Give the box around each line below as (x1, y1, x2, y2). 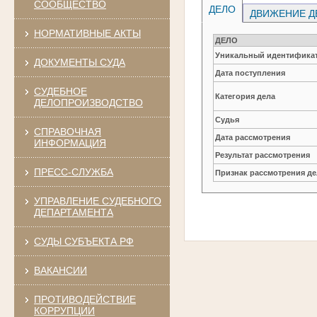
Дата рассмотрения (215, 132, 291, 142)
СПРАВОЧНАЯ (33, 125, 101, 137)
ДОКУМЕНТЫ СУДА (33, 56, 125, 68)
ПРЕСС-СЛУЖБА (33, 166, 113, 178)
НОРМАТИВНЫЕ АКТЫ (33, 27, 141, 39)
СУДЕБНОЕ (33, 85, 87, 97)
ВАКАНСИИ (33, 264, 87, 276)
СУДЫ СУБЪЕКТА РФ (33, 235, 134, 247)
